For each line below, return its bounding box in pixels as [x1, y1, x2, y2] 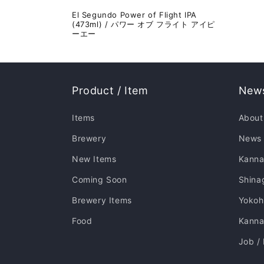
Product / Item [72, 84, 148, 97]
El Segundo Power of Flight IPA [72, 9, 197, 19]
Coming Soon [72, 174, 127, 184]
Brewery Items [72, 195, 132, 205]
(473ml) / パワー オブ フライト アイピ [72, 19, 216, 29]
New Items [72, 154, 117, 164]
